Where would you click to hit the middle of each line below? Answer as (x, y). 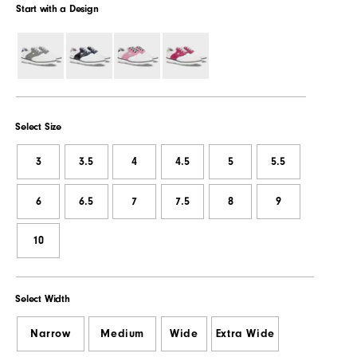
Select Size (38, 127)
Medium (122, 334)
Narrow (50, 334)
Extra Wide (245, 334)
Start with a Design (57, 9)
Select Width (43, 299)
